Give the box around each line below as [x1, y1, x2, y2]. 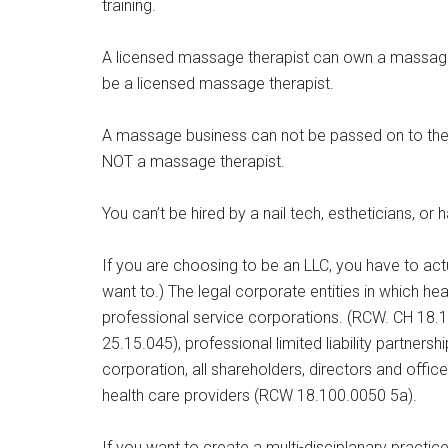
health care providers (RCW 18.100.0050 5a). [102, 386, 417, 405]
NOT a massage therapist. [102, 152, 285, 171]
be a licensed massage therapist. [102, 74, 334, 93]
